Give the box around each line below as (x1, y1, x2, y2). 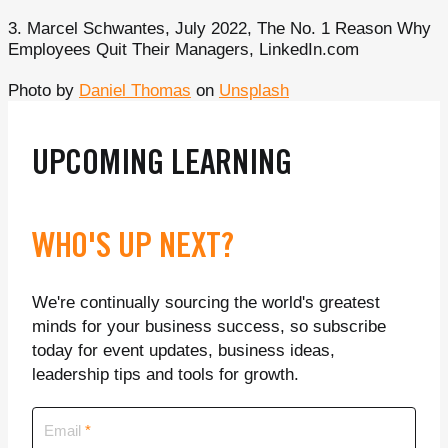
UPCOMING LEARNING (32, 149, 292, 184)
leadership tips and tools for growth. (32, 365, 299, 384)
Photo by (8, 81, 79, 100)
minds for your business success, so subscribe (32, 317, 386, 336)
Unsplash (219, 81, 289, 100)
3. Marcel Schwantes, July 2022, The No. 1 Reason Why (8, 19, 431, 38)
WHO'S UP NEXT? (32, 232, 234, 267)
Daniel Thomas (79, 81, 191, 100)
